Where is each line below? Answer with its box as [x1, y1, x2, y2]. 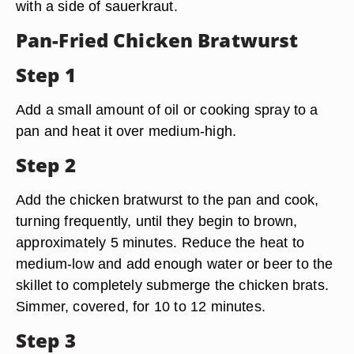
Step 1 [16, 62, 76, 88]
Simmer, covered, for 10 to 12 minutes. [16, 298, 265, 314]
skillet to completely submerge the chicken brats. [16, 277, 330, 293]
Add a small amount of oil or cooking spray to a [16, 101, 318, 118]
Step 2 [16, 152, 76, 178]
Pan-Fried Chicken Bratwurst [16, 27, 299, 53]
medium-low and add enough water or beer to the [16, 255, 333, 272]
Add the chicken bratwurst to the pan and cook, [16, 191, 319, 208]
